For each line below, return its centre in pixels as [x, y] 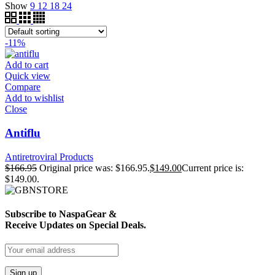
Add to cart [27, 65]
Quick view [28, 76]
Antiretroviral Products [49, 157]
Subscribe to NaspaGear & [61, 214]
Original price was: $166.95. [95, 168]
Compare [23, 87]
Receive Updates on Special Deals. [76, 225]
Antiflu [23, 133]
